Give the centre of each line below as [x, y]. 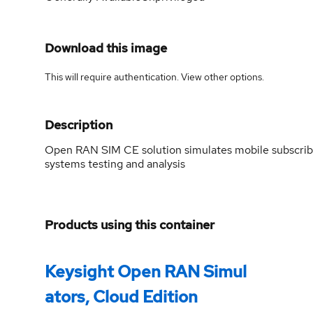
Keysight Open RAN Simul [146, 271]
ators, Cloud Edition [121, 296]
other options [233, 77]
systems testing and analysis [115, 163]
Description [79, 124]
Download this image [106, 48]
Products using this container [130, 224]
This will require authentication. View [124, 77]
